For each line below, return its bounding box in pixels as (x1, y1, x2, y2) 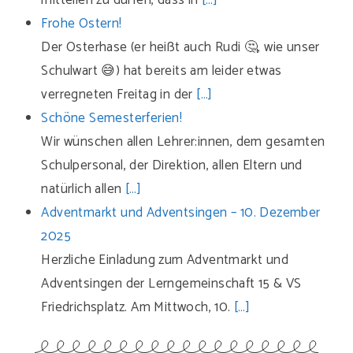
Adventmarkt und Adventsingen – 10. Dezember (41, 202, 321, 224)
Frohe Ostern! (41, 13, 122, 35)
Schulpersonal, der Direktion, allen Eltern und (41, 154, 303, 176)
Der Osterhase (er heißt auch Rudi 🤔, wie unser (41, 36, 320, 58)
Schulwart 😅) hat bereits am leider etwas (41, 60, 282, 82)
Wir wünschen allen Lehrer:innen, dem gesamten (41, 131, 325, 153)
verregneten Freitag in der (41, 84, 197, 106)
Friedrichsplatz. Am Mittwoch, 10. (41, 296, 235, 318)
